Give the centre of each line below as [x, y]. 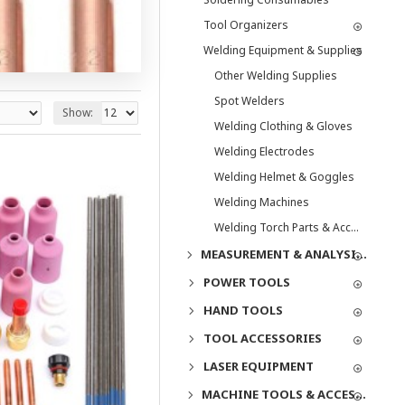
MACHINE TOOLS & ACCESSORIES [361, 394]
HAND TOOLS [243, 310]
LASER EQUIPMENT [259, 366]
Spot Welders [250, 101]
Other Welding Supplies [276, 75]
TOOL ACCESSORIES [263, 338]
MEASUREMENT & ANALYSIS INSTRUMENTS [361, 254]
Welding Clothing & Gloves [283, 126]
